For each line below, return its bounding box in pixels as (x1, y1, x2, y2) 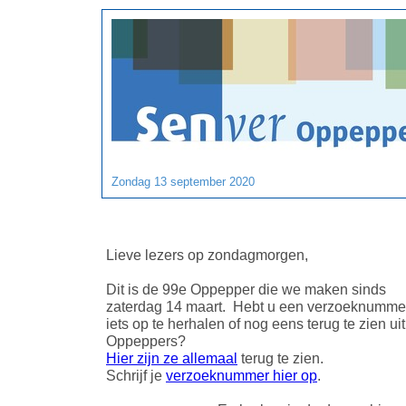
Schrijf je (106, 367, 166, 383)
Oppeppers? (106, 333, 186, 349)
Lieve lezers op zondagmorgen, (106, 246, 308, 263)
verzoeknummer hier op (166, 367, 317, 383)
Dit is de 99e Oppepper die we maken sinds (106, 281, 386, 297)
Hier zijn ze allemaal (106, 350, 237, 366)
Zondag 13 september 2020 (111, 175, 255, 188)
